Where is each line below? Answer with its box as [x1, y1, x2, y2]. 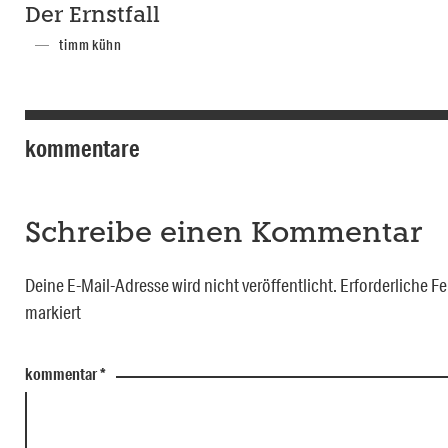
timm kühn [59, 36, 122, 55]
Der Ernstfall [25, 6, 160, 28]
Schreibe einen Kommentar [25, 220, 422, 250]
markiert [25, 301, 81, 324]
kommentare [25, 133, 140, 164]
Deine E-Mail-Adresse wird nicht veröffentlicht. [25, 274, 337, 297]
